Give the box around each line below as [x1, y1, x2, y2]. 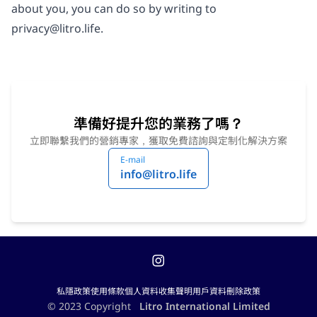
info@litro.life [120, 166, 197, 182]
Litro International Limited [139, 299, 270, 313]
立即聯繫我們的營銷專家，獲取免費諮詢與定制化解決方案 [30, 134, 287, 147]
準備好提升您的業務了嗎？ [74, 114, 243, 133]
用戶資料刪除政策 [192, 285, 260, 297]
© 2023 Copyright [47, 299, 134, 313]
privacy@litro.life [11, 21, 100, 36]
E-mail [120, 154, 145, 166]
